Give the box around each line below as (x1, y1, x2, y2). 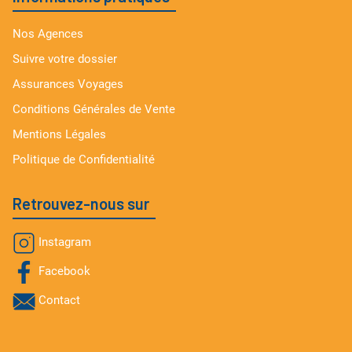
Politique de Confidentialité (13, 152, 155, 167)
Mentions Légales (13, 126, 106, 141)
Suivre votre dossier (13, 51, 117, 66)
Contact (38, 293, 80, 308)
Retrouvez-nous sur (13, 193, 149, 213)
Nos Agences (13, 26, 83, 41)
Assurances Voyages (13, 76, 123, 91)
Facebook (38, 264, 90, 279)
